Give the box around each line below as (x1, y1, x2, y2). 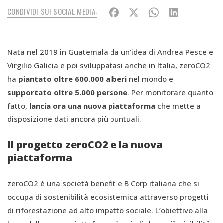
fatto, (7, 101, 27, 111)
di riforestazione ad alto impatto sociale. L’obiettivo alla (7, 205, 208, 215)
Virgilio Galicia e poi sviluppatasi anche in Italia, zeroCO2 (7, 60, 210, 70)
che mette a (157, 101, 201, 111)
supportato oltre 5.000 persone (7, 87, 127, 97)
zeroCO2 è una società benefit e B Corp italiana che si (7, 178, 199, 188)
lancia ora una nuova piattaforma (27, 101, 157, 111)
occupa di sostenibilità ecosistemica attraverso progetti (7, 192, 209, 202)
